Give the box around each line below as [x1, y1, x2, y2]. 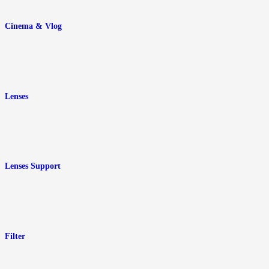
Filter [5, 232, 25, 241]
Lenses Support [5, 162, 61, 171]
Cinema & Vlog [5, 21, 62, 31]
